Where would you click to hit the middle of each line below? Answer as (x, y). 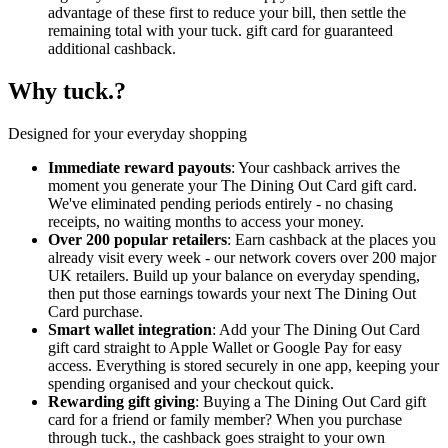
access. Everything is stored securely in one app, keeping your (243, 365)
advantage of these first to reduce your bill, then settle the (227, 12)
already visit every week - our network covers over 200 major (242, 257)
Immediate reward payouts (139, 167)
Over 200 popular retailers (137, 239)
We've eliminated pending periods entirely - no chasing (220, 203)
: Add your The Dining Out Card (316, 329)
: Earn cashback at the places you (331, 239)
